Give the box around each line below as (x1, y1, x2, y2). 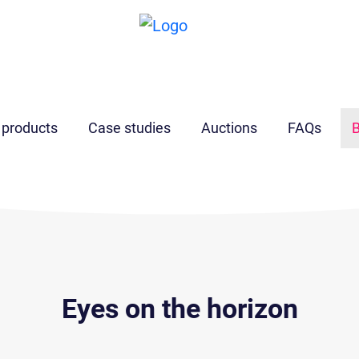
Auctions (200, 119, 257, 136)
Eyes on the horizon (61, 292, 298, 325)
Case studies (87, 119, 171, 136)
